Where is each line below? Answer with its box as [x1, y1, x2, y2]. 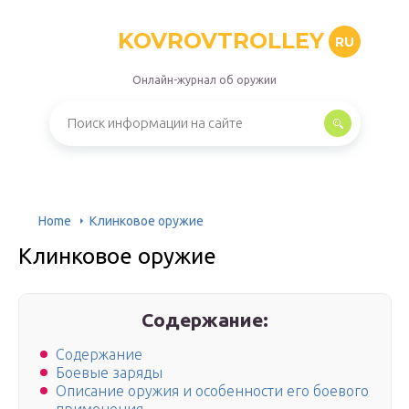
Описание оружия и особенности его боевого [56, 383, 369, 400]
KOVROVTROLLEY [117, 27, 324, 54]
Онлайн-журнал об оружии [132, 74, 277, 86]
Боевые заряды [56, 364, 163, 382]
